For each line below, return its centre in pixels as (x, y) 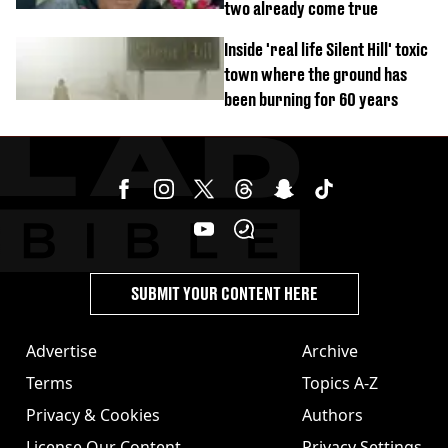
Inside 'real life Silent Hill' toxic (326, 49)
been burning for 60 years (311, 99)
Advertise (61, 351)
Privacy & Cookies (93, 415)
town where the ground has (315, 74)
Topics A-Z (340, 383)
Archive (330, 351)
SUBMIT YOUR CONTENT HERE (224, 293)
